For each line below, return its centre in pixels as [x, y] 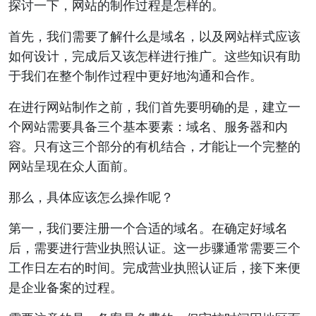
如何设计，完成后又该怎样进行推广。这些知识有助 [154, 56]
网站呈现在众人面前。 [72, 166]
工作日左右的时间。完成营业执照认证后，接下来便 [154, 267]
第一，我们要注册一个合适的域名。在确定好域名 [148, 228]
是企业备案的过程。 [66, 287]
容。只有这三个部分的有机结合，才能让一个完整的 [154, 146]
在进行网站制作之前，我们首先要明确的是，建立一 [154, 107]
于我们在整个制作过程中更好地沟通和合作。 [135, 75]
